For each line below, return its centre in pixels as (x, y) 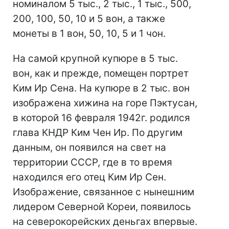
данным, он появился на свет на (89, 147)
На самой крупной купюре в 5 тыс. (95, 59)
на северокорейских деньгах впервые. (105, 222)
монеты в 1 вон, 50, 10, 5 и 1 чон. (89, 33)
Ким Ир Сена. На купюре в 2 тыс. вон (101, 88)
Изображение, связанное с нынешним (104, 192)
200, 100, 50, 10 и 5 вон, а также (89, 19)
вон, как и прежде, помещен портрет (101, 73)
